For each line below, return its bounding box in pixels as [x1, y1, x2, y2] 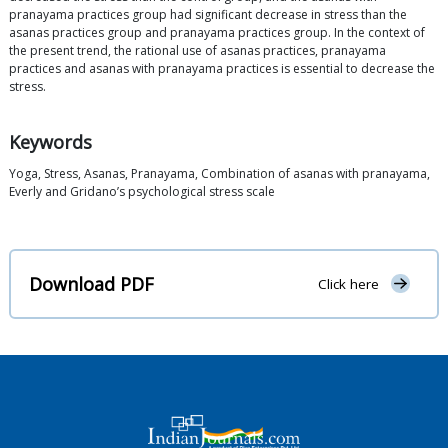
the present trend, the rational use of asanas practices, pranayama [9, 42, 386, 60]
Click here [317, 275, 379, 294]
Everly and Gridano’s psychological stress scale [9, 183, 275, 201]
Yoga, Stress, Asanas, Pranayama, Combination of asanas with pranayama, [9, 165, 430, 183]
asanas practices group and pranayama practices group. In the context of [9, 24, 425, 42]
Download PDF [29, 271, 154, 296]
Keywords [9, 130, 92, 155]
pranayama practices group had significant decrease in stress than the [9, 6, 407, 24]
